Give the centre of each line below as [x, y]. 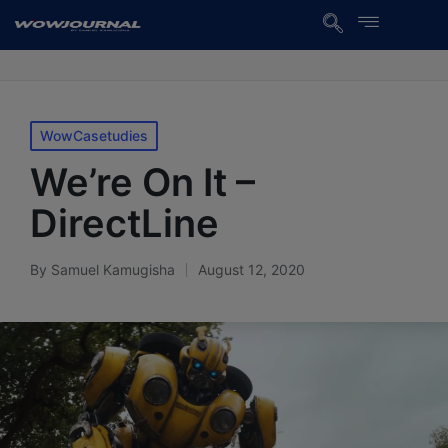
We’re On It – [142, 182]
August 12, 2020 [251, 269]
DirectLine [124, 223]
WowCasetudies [94, 135]
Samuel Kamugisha [113, 269]
